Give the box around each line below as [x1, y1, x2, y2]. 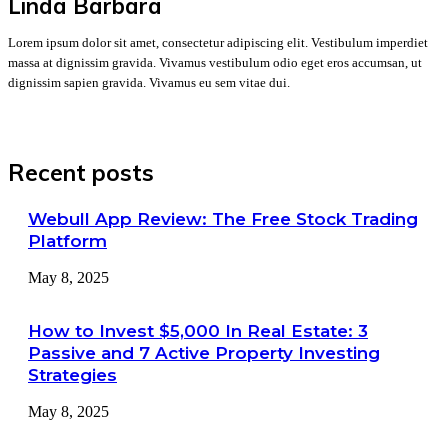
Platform [28, 231, 107, 252]
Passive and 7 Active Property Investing [28, 343, 380, 364]
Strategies [28, 365, 117, 386]
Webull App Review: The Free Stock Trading [28, 209, 418, 230]
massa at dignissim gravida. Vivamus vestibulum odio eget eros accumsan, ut [8, 55, 422, 71]
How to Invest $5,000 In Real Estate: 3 [28, 321, 368, 342]
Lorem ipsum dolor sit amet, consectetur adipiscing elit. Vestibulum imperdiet [8, 35, 428, 51]
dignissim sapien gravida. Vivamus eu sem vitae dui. [8, 75, 290, 91]
